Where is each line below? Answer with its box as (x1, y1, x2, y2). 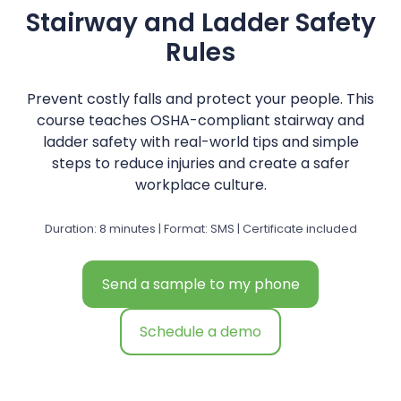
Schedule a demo (140, 320, 261, 342)
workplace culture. (134, 175, 267, 196)
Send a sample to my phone (101, 273, 300, 294)
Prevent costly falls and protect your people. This (27, 89, 374, 110)
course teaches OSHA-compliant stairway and (37, 110, 364, 132)
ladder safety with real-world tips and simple (42, 132, 359, 153)
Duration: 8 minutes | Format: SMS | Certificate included (44, 221, 357, 237)
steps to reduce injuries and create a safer (51, 153, 350, 175)
